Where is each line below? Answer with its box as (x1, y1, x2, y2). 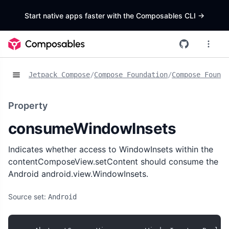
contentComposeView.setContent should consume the (8, 156, 218, 167)
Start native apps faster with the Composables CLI (25, 11, 198, 20)
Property (8, 100, 48, 111)
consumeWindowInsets (8, 119, 176, 138)
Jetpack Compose (29, 71, 90, 79)
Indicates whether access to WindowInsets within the (8, 144, 213, 154)
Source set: (8, 192, 48, 201)
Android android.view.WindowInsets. (8, 168, 148, 179)
